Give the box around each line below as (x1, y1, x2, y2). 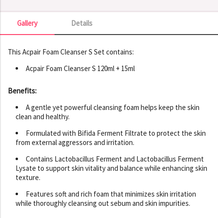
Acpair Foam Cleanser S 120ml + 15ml (26, 63, 135, 73)
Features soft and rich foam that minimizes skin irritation (26, 189, 196, 199)
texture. (16, 172, 40, 182)
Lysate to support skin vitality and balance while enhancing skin (16, 163, 207, 173)
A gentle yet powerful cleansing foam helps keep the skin (26, 102, 200, 112)
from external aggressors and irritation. (16, 137, 134, 147)
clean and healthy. (16, 111, 70, 121)
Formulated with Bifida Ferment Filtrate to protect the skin (26, 128, 206, 138)
